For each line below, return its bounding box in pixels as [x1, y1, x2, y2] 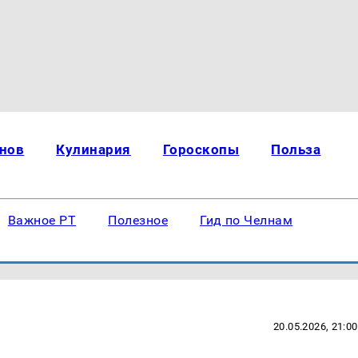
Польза [271, 141, 321, 157]
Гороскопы [162, 141, 240, 157]
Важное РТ [7, 213, 77, 228]
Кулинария [56, 141, 131, 157]
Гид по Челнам [200, 213, 293, 228]
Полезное [108, 213, 169, 228]
